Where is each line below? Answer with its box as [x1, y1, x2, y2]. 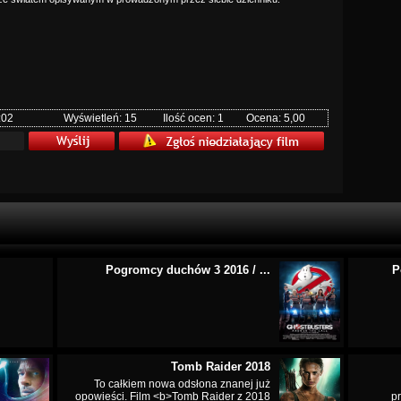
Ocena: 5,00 [246, 112, 305, 124]
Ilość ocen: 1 [163, 112, 224, 124]
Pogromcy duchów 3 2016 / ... [106, 263, 270, 277]
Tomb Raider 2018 [171, 360, 270, 373]
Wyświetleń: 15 [64, 112, 137, 124]
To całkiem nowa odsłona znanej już [94, 378, 270, 390]
